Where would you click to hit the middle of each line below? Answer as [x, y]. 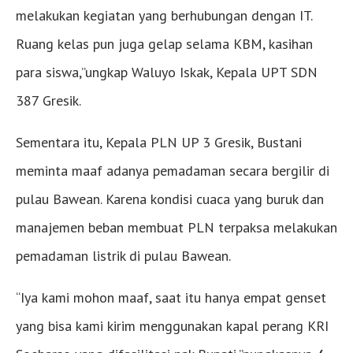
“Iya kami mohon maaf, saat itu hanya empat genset [171, 298]
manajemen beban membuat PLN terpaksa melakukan [176, 228]
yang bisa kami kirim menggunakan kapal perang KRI [172, 326]
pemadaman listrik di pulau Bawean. [123, 256]
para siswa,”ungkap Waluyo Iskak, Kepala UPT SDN [167, 72]
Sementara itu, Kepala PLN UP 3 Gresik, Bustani [159, 143]
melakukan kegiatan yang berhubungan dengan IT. [164, 16]
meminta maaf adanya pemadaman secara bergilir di [173, 171]
